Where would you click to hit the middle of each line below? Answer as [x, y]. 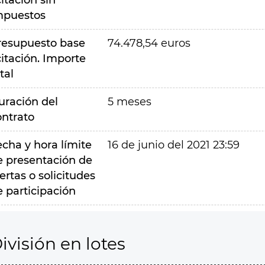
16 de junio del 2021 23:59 [173, 145]
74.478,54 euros [149, 43]
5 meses [129, 102]
